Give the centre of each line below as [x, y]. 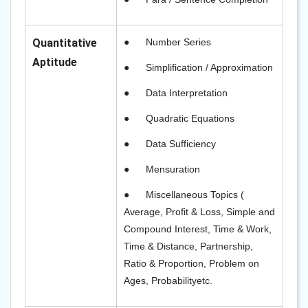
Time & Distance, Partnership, [188, 246]
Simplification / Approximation [209, 67]
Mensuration [173, 169]
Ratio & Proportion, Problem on [191, 263]
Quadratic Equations [190, 118]
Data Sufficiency [181, 144]
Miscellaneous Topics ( [195, 195]
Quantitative [65, 43]
